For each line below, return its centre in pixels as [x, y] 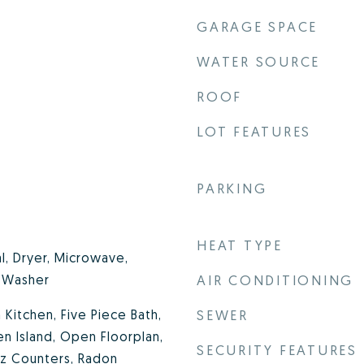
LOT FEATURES [254, 131]
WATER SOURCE [258, 61]
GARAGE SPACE [257, 26]
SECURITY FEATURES [277, 350]
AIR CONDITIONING [275, 280]
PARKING [232, 188]
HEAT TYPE [240, 245]
